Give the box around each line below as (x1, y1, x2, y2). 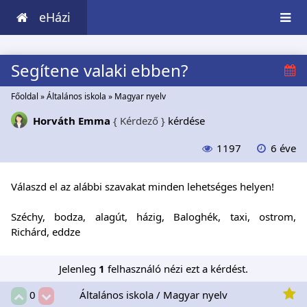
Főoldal (11, 90, 38, 103)
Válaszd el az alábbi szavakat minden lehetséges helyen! (11, 179, 274, 193)
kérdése (165, 114, 205, 128)
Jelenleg (59, 261, 99, 275)
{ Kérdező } (113, 114, 165, 128)
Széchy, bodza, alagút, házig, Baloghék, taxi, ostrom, (11, 209, 296, 223)
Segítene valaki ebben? (11, 59, 188, 82)
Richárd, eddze (11, 224, 80, 238)
